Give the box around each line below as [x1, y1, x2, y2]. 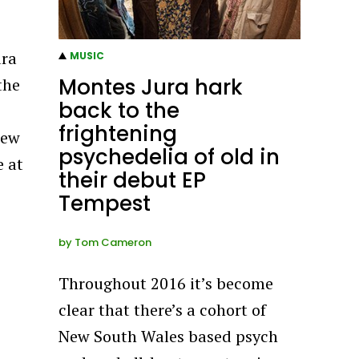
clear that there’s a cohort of [58, 298, 267, 321]
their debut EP [58, 165, 207, 195]
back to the [58, 95, 180, 125]
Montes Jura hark [58, 72, 244, 102]
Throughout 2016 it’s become [58, 272, 274, 294]
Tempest [58, 188, 151, 218]
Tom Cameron [75, 234, 152, 250]
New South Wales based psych [58, 325, 279, 347]
